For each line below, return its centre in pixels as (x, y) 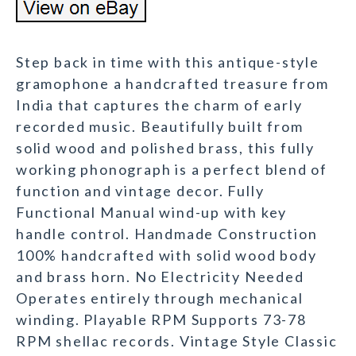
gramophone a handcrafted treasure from (172, 84)
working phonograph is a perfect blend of (172, 170)
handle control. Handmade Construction (167, 234)
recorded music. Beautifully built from (160, 127)
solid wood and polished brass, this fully (165, 148)
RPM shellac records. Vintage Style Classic (177, 341)
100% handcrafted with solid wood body (166, 255)
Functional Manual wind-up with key (152, 213)
